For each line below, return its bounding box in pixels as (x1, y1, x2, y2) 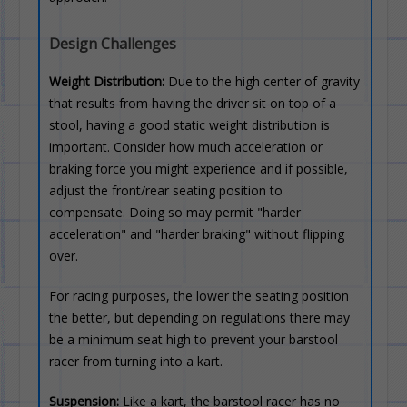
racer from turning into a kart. (49, 352, 223, 370)
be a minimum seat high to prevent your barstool (49, 331, 339, 348)
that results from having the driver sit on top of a (49, 94, 337, 112)
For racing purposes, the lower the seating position (49, 287, 350, 304)
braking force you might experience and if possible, (49, 160, 349, 177)
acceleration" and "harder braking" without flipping (49, 225, 345, 243)
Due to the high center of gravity (164, 73, 361, 90)
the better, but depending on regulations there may (49, 309, 351, 326)
